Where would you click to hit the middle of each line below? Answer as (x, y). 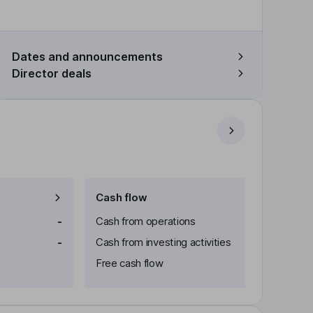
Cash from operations (146, 221)
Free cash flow (130, 263)
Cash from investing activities (163, 242)
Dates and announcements (87, 57)
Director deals (52, 73)
